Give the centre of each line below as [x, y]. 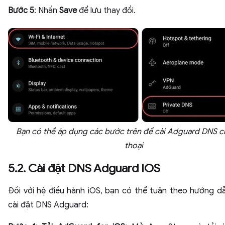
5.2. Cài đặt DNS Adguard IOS [85, 168]
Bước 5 [21, 11]
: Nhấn [47, 11]
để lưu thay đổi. [107, 11]
